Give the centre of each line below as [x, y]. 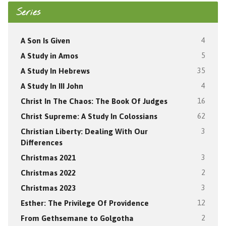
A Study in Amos [49, 55]
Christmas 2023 [48, 188]
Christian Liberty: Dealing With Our [84, 131]
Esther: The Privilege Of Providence [84, 203]
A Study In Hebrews [55, 71]
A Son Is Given [45, 40]
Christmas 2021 [48, 157]
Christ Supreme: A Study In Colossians [89, 116]
